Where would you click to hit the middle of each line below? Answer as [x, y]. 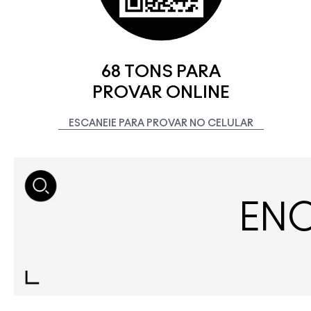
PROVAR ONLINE [161, 93]
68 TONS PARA [161, 72]
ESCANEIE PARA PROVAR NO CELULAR [161, 123]
